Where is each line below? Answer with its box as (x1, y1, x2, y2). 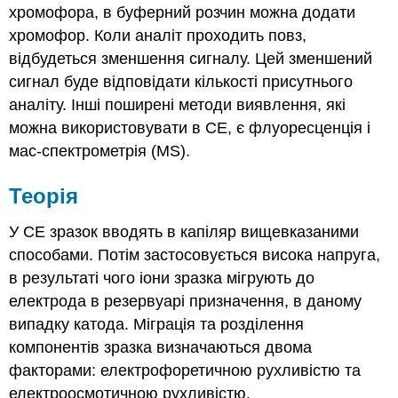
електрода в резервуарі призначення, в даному (9, 292, 362, 310)
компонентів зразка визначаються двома (9, 338, 313, 356)
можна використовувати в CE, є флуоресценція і (9, 119, 371, 138)
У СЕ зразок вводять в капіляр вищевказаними (9, 223, 360, 241)
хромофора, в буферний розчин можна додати (9, 4, 356, 22)
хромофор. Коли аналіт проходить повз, (9, 27, 307, 45)
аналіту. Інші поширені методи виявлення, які (9, 96, 346, 115)
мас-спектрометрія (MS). (9, 142, 191, 161)
